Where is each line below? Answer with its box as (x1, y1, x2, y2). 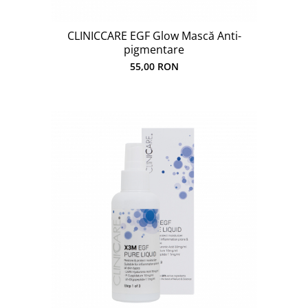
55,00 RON (129, 60, 179, 73)
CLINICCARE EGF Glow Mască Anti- (67, 28, 241, 43)
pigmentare (124, 42, 184, 57)
